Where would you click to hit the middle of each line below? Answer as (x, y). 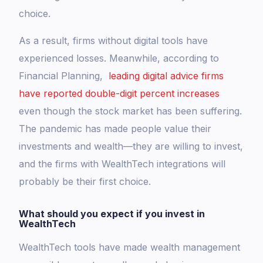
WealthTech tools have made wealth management (130, 247)
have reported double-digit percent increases (119, 94)
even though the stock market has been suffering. (131, 111)
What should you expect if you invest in (112, 214)
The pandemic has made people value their (115, 129)
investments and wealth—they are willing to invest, (131, 146)
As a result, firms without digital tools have (114, 41)
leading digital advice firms (166, 76)
